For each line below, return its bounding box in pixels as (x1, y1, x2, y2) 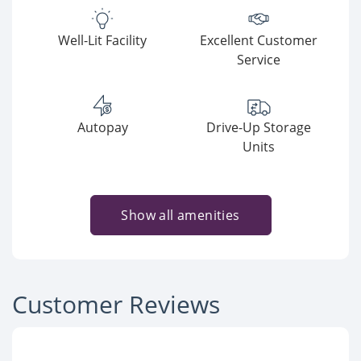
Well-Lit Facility (58, 31, 147, 49)
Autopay (77, 118, 128, 136)
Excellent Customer (200, 31, 317, 49)
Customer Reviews (12, 288, 220, 321)
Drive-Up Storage (206, 118, 311, 136)
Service (237, 51, 280, 68)
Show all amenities (121, 206, 240, 224)
